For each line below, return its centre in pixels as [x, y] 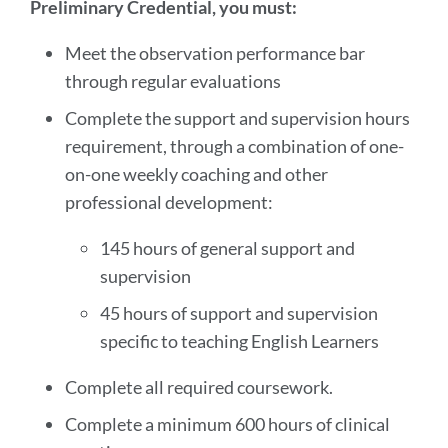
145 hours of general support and [227, 248]
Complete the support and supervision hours [237, 118]
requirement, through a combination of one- [234, 146]
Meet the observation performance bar [214, 53]
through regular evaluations [172, 81]
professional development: [168, 202]
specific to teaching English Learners [239, 341]
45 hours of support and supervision [238, 313]
